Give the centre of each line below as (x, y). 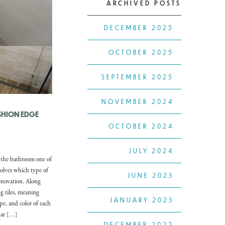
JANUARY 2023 (142, 200)
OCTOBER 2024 (141, 126)
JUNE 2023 (151, 176)
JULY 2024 (151, 151)
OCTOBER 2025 (141, 52)
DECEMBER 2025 (139, 28)
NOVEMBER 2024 (138, 102)
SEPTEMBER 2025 (138, 77)
